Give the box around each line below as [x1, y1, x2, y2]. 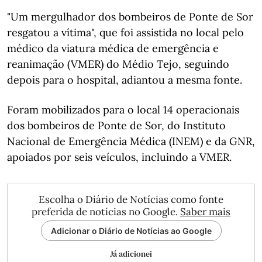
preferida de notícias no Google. [32, 205, 180, 218]
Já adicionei [110, 247, 152, 260]
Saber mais [180, 205, 230, 218]
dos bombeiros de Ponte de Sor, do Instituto [7, 118, 226, 132]
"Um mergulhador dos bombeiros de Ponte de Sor [7, 9, 253, 23]
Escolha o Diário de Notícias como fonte [39, 192, 223, 206]
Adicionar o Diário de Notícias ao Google [50, 225, 212, 236]
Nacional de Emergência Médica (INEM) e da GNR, [7, 134, 255, 148]
